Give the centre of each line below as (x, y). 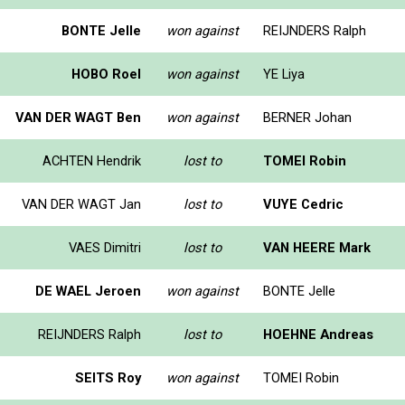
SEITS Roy (108, 377)
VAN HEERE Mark (317, 247)
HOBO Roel (106, 74)
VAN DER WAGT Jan (81, 204)
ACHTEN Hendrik (92, 160)
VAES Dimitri (105, 247)
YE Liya (284, 74)
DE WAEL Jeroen (88, 291)
